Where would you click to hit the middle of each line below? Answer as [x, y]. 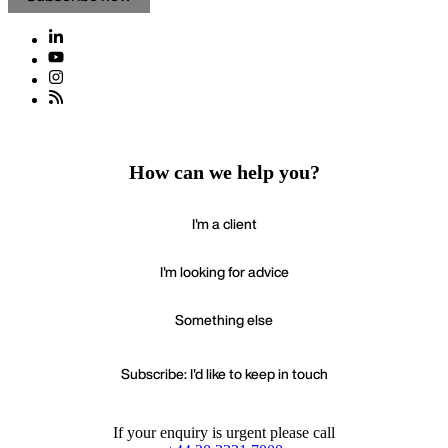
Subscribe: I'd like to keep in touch [224, 374]
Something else [224, 320]
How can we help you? [224, 172]
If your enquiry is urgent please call [224, 433]
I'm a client [224, 224]
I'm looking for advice [224, 272]
